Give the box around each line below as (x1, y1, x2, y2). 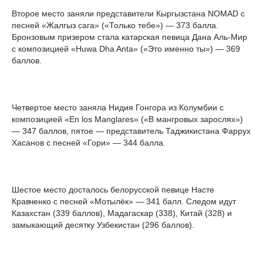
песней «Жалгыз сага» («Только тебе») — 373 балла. (12, 20, 218, 30)
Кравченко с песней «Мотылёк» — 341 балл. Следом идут (12, 196, 236, 206)
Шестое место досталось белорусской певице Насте (12, 184, 214, 194)
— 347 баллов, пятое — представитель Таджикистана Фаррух (12, 126, 251, 136)
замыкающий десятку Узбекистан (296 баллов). (12, 220, 194, 230)
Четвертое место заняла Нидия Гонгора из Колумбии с (12, 102, 224, 112)
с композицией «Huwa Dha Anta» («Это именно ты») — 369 (12, 43, 240, 53)
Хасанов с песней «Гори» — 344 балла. (12, 137, 166, 147)
